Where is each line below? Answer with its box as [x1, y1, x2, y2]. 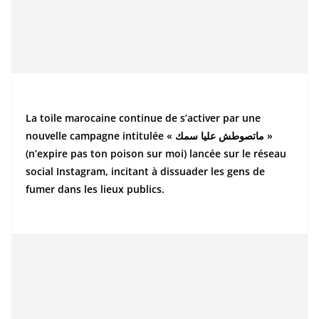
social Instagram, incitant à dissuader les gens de [26, 164, 265, 178]
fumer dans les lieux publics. [26, 182, 164, 196]
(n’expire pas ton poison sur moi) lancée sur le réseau [26, 147, 286, 160]
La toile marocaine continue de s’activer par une [26, 111, 261, 125]
